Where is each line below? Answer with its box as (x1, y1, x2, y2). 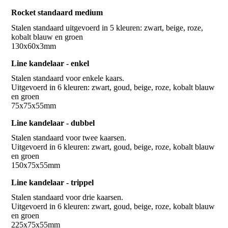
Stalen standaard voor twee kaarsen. (11, 133, 127, 142)
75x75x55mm (11, 101, 56, 110)
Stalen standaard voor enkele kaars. (11, 73, 125, 82)
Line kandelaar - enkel (11, 59, 90, 68)
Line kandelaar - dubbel (11, 118, 95, 127)
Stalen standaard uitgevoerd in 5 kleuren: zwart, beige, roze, (11, 23, 204, 32)
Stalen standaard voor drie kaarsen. (11, 193, 124, 202)
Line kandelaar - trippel (11, 178, 94, 187)
